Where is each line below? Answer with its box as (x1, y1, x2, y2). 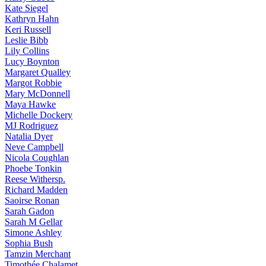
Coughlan (30, 153, 69, 163)
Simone (5, 227, 33, 237)
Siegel (23, 3, 48, 13)
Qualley (39, 67, 71, 77)
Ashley (33, 227, 62, 237)
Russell (21, 24, 51, 34)
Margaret (5, 67, 39, 77)
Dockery (37, 110, 72, 120)
